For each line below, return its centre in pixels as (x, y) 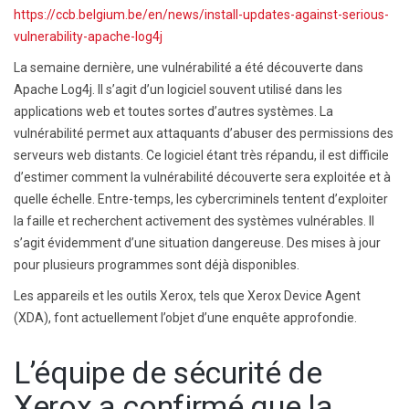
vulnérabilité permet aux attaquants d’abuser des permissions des (204, 133)
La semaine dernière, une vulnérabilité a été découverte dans (189, 67)
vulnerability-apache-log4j (88, 36)
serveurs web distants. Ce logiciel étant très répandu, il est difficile (201, 155)
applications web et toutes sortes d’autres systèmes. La (173, 111)
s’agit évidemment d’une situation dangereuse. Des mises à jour (197, 242)
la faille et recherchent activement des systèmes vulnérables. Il (194, 220)
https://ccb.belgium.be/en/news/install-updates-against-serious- (201, 14)
